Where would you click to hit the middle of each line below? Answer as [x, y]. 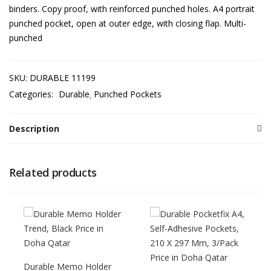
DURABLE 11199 [63, 78]
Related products [53, 172]
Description [34, 129]
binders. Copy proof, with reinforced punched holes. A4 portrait [132, 9]
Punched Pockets [128, 94]
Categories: [32, 94]
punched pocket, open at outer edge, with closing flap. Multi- [128, 23]
